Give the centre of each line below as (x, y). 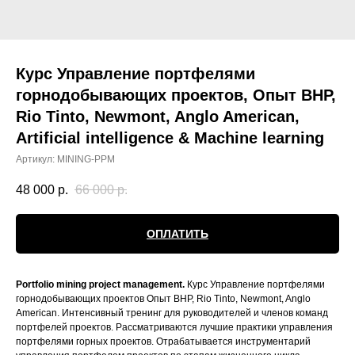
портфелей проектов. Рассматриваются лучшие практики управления (174, 328)
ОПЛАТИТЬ (177, 234)
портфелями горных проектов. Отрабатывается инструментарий (163, 342)
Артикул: (36, 159)
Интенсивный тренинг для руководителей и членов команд (195, 313)
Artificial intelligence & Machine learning (170, 138)
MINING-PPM (86, 159)
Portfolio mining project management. (101, 285)
